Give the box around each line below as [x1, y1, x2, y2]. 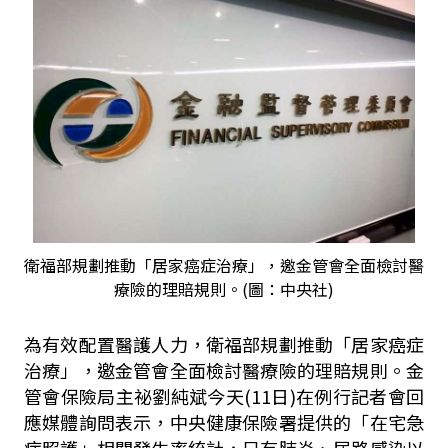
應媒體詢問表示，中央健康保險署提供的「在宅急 [23, 408, 425, 435]
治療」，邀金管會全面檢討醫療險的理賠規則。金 [23, 356, 425, 383]
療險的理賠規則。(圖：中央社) [113, 276, 334, 301]
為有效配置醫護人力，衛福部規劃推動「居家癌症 [23, 330, 425, 357]
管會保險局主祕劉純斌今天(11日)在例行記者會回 [23, 382, 425, 409]
